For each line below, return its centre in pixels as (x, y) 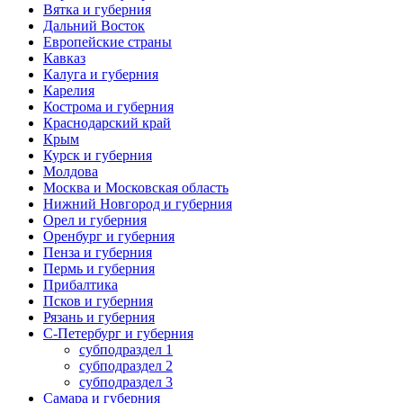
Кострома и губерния (108, 106)
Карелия (69, 90)
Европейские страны (107, 41)
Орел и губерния (95, 219)
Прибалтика (81, 284)
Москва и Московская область (136, 187)
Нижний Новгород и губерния (138, 203)
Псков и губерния (98, 300)
